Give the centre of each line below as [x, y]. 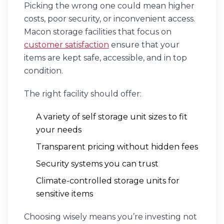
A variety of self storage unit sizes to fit [112, 117]
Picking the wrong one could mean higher [109, 6]
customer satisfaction [66, 45]
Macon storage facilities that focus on [98, 32]
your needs [59, 130]
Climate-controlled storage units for [108, 181]
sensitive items [64, 194]
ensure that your [144, 45]
